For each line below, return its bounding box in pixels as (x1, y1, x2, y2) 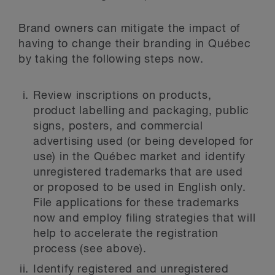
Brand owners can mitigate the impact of (18, 23, 241, 34)
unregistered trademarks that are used (33, 167, 243, 178)
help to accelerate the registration (33, 228, 219, 239)
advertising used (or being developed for (33, 136, 254, 147)
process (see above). (33, 244, 147, 255)
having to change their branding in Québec (18, 39, 251, 50)
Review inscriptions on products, (33, 90, 212, 101)
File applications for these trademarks (33, 198, 239, 209)
